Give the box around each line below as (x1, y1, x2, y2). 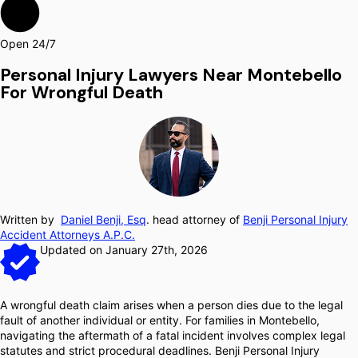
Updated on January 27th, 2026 (40, 243, 208, 257)
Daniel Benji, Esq (61, 213, 146, 226)
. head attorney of (146, 213, 243, 226)
